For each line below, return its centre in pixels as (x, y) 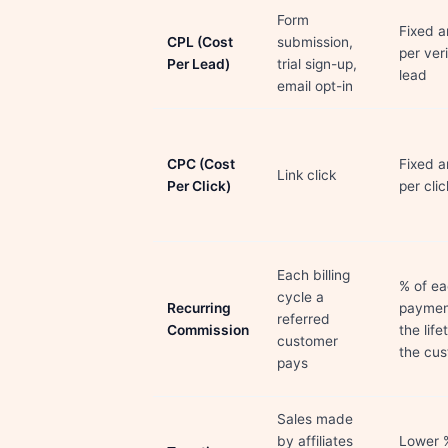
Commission (208, 330)
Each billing (313, 275)
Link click (306, 175)
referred (303, 319)
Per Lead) (198, 64)
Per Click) (199, 186)
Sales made (315, 419)
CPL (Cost (200, 42)
